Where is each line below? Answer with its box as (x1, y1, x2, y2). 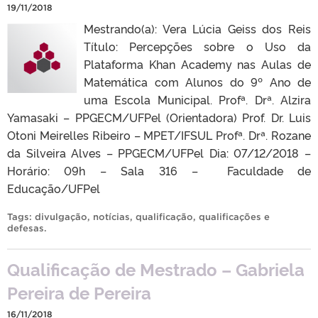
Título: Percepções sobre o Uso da (84, 38, 311, 54)
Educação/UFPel (7, 180, 100, 196)
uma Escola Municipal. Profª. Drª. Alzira (84, 91, 311, 107)
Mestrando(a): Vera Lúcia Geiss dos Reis (84, 20, 311, 36)
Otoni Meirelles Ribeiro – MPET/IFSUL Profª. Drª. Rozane (7, 126, 311, 143)
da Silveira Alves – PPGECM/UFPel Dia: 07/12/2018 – (7, 144, 311, 160)
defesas (7, 222, 44, 234)
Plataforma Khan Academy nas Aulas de (84, 55, 311, 72)
